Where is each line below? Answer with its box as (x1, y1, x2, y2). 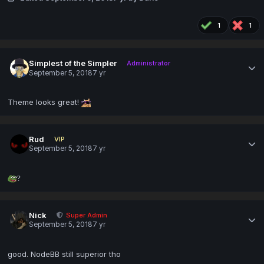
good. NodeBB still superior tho (8, 249, 121, 259)
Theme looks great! (8, 97, 81, 107)
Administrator (126, 59, 170, 68)
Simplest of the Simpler (29, 58, 117, 68)
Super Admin (66, 211, 108, 220)
